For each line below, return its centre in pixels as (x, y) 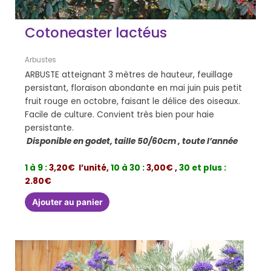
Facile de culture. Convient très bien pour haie (120, 114)
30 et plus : (203, 168)
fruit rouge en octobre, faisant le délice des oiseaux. (133, 101)
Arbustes (41, 60)
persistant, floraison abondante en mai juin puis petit (134, 88)
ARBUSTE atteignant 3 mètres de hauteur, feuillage (129, 74)
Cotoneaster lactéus (96, 33)
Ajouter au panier (67, 202)
